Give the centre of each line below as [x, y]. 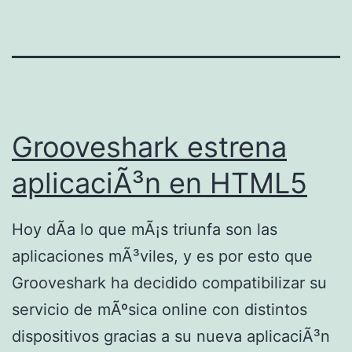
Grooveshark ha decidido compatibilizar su [169, 283]
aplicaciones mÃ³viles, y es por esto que [162, 257]
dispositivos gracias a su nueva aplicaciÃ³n [171, 337]
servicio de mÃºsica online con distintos [159, 310]
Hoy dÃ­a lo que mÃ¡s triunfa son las [145, 230]
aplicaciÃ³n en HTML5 [159, 183]
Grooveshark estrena [149, 147]
